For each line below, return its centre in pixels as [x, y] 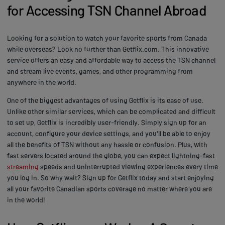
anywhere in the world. [42, 82]
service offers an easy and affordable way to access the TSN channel [111, 60]
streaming [23, 166]
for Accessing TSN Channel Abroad [107, 10]
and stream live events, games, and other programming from [100, 71]
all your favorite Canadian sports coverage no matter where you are [109, 188]
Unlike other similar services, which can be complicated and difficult [111, 111]
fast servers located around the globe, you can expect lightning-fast [111, 155]
